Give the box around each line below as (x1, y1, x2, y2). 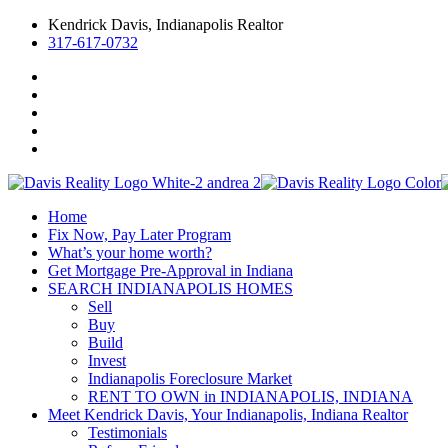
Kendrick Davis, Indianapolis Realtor (48, 16, 283, 33)
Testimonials (88, 424, 167, 441)
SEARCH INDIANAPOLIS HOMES (48, 280, 293, 297)
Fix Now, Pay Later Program (48, 226, 231, 243)
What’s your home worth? (48, 244, 212, 261)
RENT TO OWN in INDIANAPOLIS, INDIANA (88, 388, 413, 405)
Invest (88, 352, 126, 369)
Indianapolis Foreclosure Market (88, 370, 292, 387)
